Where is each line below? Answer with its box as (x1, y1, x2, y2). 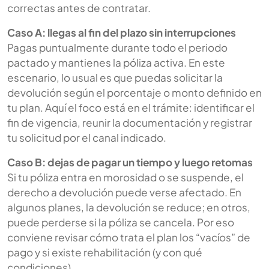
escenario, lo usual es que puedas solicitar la (7, 70, 223, 84)
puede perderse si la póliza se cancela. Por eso (7, 215, 234, 229)
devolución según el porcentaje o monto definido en (7, 85, 262, 99)
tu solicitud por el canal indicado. (7, 130, 166, 144)
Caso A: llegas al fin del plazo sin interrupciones (7, 25, 236, 39)
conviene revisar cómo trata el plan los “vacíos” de (7, 230, 250, 244)
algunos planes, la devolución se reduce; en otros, (7, 200, 250, 214)
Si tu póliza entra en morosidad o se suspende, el (7, 170, 244, 184)
